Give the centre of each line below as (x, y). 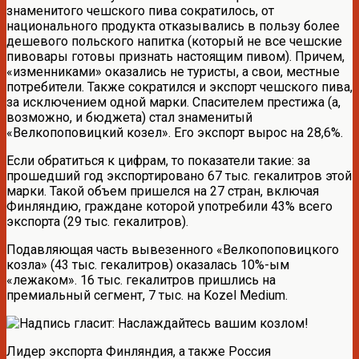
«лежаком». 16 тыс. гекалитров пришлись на (141, 280)
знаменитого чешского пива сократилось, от (140, 10)
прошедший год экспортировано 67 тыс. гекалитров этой (179, 175)
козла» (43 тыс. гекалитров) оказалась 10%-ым (148, 264)
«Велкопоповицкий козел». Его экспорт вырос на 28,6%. (175, 132)
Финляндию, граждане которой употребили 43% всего (169, 206)
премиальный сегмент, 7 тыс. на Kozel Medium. (147, 295)
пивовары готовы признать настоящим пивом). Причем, (175, 56)
